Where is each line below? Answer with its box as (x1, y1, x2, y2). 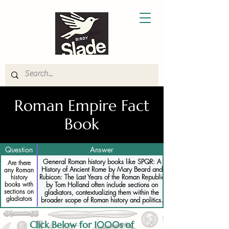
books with (5, 180, 33, 189)
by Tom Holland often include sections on (45, 180, 158, 189)
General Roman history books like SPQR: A (42, 157, 161, 166)
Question (5, 145, 33, 154)
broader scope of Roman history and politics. (40, 195, 163, 204)
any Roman (4, 166, 34, 174)
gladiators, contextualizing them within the (44, 188, 159, 197)
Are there (7, 158, 31, 167)
